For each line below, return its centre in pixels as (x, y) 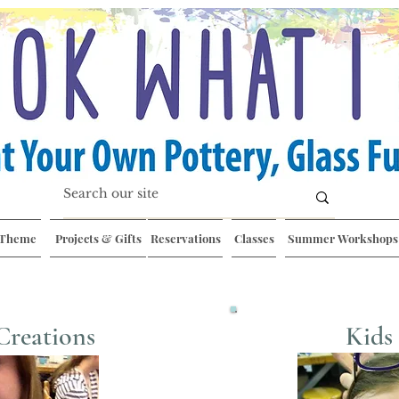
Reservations (185, 238)
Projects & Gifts (98, 238)
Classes (254, 238)
